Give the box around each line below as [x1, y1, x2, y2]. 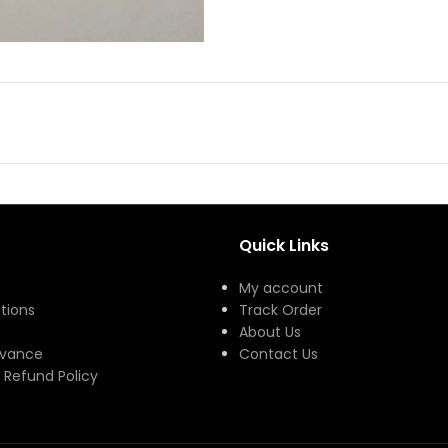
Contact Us [239, 343, 318, 364]
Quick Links [239, 233, 329, 257]
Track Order [239, 299, 322, 320]
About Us [239, 321, 301, 342]
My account [239, 277, 323, 298]
